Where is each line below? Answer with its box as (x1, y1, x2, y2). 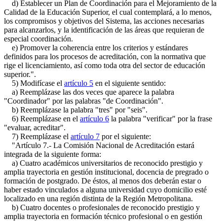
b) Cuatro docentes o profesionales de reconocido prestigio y (4, 203, 200, 212)
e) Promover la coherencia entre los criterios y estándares (4, 43, 188, 52)
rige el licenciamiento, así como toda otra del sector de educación (4, 61, 205, 70)
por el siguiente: (100, 132, 151, 141)
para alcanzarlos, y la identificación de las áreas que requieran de (4, 26, 204, 34)
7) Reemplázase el (4, 132, 71, 141)
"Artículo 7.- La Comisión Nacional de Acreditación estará (4, 141, 194, 149)
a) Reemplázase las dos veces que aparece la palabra (4, 88, 174, 96)
